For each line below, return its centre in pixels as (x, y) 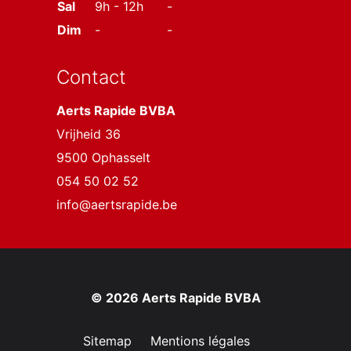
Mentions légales (200, 341)
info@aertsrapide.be (117, 204)
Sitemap (107, 341)
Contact (91, 77)
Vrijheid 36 (89, 134)
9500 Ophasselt (103, 157)
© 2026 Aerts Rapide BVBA (175, 298)
